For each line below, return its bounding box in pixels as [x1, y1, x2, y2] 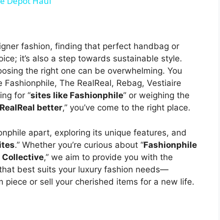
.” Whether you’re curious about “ [15, 139, 143, 150]
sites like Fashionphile [30, 90, 123, 101]
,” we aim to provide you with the [44, 152, 173, 162]
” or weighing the [123, 90, 190, 101]
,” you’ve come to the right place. [62, 103, 191, 113]
